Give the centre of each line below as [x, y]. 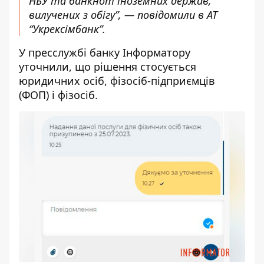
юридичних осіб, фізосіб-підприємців [117, 81]
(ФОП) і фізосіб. [60, 95]
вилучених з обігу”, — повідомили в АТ [123, 15]
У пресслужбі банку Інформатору [105, 52]
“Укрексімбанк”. [69, 29]
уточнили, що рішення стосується [108, 67]
